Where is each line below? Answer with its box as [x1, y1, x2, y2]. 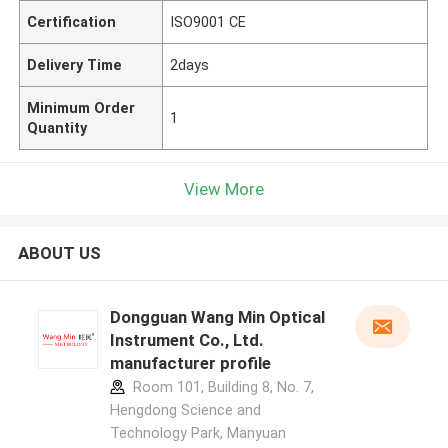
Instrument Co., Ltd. [109, 330, 264, 351]
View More [184, 178, 264, 199]
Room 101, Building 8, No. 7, [128, 379, 314, 396]
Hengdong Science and [109, 402, 261, 419]
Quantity [27, 119, 88, 136]
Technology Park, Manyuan [109, 425, 286, 442]
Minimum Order [27, 99, 136, 116]
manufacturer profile [109, 353, 271, 374]
